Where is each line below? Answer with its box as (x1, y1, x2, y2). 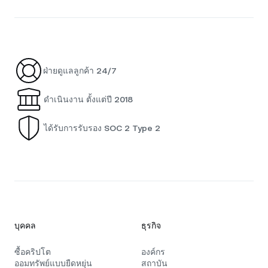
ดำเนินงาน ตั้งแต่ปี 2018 (44, 94, 133, 104)
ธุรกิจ (141, 221, 161, 230)
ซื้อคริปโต (14, 247, 51, 257)
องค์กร (141, 247, 165, 257)
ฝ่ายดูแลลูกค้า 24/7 (43, 65, 117, 75)
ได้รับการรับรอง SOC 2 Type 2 (44, 123, 160, 133)
